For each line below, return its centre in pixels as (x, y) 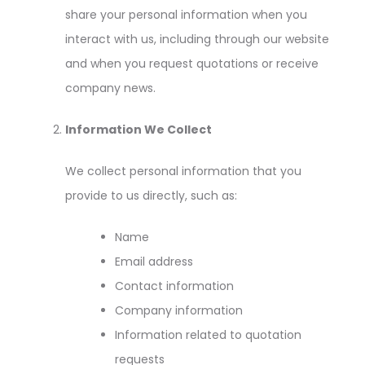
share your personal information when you (186, 15)
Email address (154, 262)
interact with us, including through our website (197, 39)
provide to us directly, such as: (151, 196)
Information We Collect (139, 130)
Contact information (174, 286)
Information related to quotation (208, 335)
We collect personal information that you (183, 171)
